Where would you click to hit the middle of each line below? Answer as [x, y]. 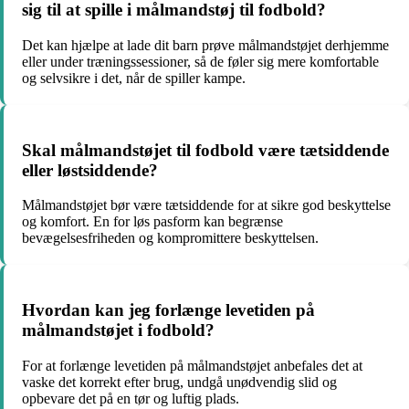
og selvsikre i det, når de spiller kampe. [134, 78]
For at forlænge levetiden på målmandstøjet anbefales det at [192, 365]
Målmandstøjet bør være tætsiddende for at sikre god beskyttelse [206, 205]
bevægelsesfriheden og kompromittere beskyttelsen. [170, 238]
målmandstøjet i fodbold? [118, 330]
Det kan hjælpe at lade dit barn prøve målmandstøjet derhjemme [205, 45]
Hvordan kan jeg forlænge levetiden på [168, 310]
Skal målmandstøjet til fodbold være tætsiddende [205, 150]
